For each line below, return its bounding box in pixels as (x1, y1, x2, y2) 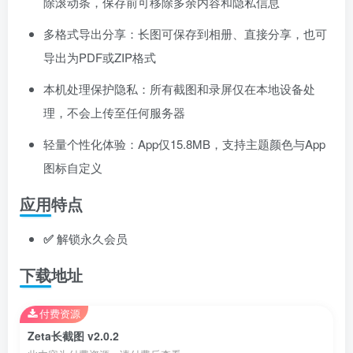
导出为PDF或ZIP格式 (43, 48, 156, 65)
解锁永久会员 (54, 229, 128, 247)
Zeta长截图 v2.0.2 (28, 327, 119, 344)
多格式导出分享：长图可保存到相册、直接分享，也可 (43, 24, 327, 42)
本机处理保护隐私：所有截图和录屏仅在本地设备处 (43, 80, 315, 97)
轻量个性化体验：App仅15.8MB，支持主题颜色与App (43, 135, 325, 152)
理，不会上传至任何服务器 (43, 103, 185, 121)
